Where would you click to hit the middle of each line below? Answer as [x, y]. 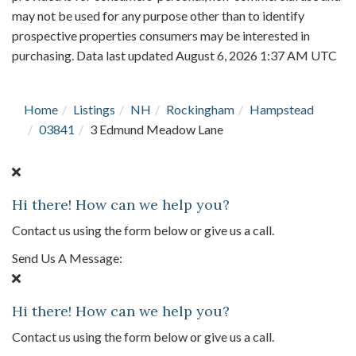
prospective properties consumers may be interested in [161, 36]
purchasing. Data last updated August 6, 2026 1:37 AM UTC [174, 56]
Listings [94, 110]
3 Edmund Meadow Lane [157, 130]
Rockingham [200, 110]
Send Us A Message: [67, 258]
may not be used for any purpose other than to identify [158, 16]
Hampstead [282, 110]
